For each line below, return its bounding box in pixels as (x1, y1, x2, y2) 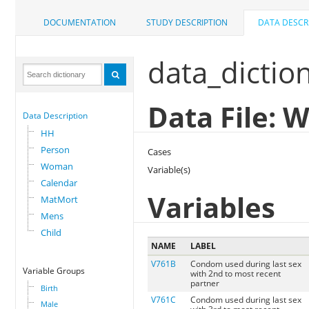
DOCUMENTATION (43, 17, 117, 29)
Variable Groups (23, 265, 86, 277)
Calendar (41, 177, 78, 190)
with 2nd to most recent (190, 268, 281, 280)
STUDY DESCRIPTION (146, 17, 228, 29)
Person (41, 143, 70, 157)
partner (190, 277, 220, 290)
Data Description (23, 110, 88, 122)
